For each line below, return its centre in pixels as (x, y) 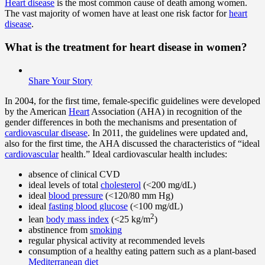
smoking (106, 230)
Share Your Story (60, 80)
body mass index (77, 219)
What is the (34, 47)
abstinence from (59, 230)
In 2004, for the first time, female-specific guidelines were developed (132, 101)
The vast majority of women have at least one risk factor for (117, 14)
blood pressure (76, 195)
